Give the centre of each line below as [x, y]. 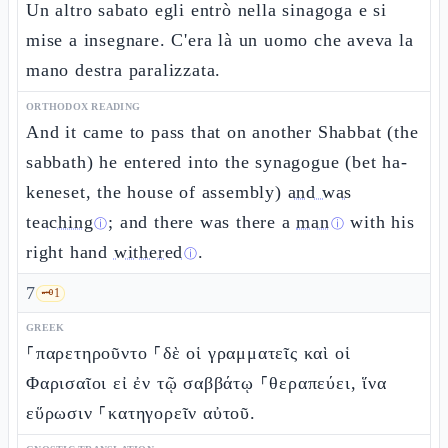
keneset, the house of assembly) [157, 192]
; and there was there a [202, 222]
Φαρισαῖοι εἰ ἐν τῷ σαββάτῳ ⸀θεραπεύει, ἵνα [206, 383]
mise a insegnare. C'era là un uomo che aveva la [220, 40]
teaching [60, 222]
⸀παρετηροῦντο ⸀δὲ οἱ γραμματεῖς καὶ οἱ [188, 353]
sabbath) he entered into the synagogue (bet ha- [217, 162]
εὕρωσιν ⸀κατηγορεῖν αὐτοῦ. [141, 413]
